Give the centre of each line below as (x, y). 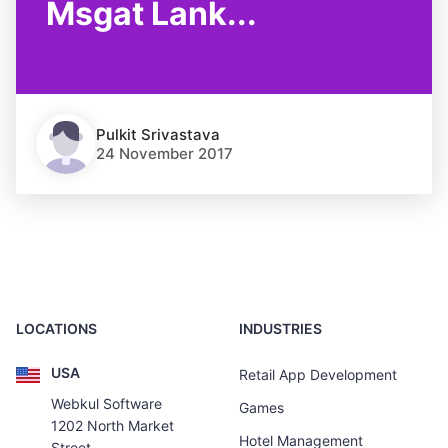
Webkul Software (106, 403)
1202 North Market (112, 425)
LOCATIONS (56, 328)
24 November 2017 (164, 153)
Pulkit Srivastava (158, 134)
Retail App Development (318, 374)
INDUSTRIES (280, 328)
